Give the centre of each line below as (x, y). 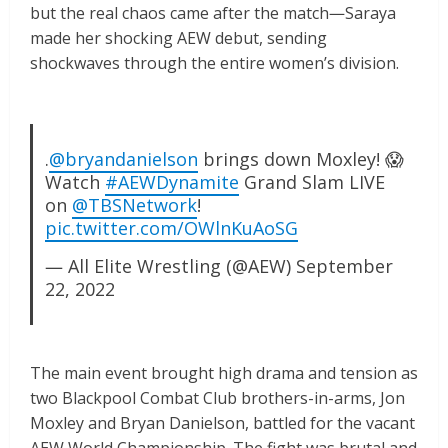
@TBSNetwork (134, 204)
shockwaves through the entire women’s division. (214, 62)
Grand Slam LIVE (311, 181)
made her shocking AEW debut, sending (178, 37)
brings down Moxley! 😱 (300, 158)
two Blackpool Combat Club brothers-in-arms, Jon (217, 397)
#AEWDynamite (171, 181)
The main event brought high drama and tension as (224, 372)
